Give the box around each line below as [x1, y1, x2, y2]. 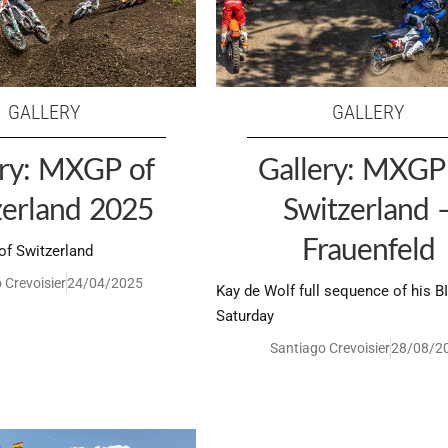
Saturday [216, 306, 275, 325]
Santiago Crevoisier [269, 339, 390, 356]
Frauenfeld [301, 229, 435, 266]
